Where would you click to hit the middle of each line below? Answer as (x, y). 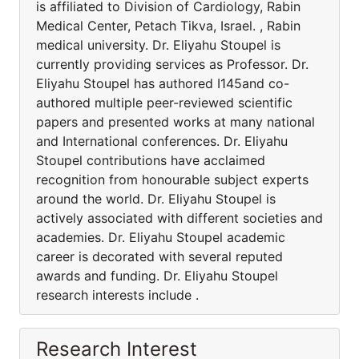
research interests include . (117, 295)
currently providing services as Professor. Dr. (172, 64)
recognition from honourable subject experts (172, 179)
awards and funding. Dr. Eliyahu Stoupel (157, 276)
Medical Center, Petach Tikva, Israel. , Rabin (168, 26)
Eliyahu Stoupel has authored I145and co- (163, 83)
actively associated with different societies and (179, 218)
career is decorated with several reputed (159, 256)
